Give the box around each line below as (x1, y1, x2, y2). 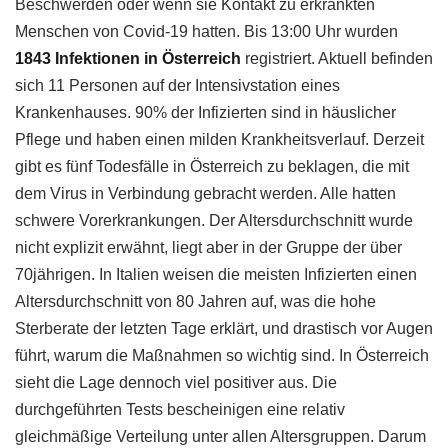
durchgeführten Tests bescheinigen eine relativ (15, 400, 345, 418)
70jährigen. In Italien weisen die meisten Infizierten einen (15, 265, 417, 283)
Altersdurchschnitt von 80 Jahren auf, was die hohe (15, 292, 376, 310)
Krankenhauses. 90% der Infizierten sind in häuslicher (15, 103, 396, 121)
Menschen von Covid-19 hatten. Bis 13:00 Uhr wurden (15, 22, 398, 40)
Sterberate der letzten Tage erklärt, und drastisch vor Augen (15, 319, 433, 337)
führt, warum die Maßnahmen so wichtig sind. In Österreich (15, 346, 429, 364)
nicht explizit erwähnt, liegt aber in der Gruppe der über (15, 238, 402, 256)
